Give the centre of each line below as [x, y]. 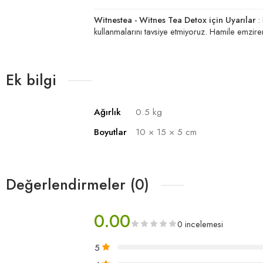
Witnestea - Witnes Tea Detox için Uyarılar [175, 19]
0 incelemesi [200, 224]
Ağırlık [107, 112]
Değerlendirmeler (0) [77, 184]
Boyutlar [110, 131]
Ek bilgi [31, 80]
